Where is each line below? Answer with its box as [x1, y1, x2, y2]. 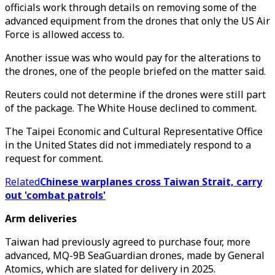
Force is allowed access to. [5, 28, 124, 41]
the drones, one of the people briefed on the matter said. [5, 64, 266, 78]
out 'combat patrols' [5, 188, 106, 202]
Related [5, 175, 40, 188]
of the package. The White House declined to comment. [5, 101, 257, 115]
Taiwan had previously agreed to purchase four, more [5, 235, 250, 249]
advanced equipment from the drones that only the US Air [5, 14, 270, 28]
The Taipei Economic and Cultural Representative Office [5, 125, 263, 138]
